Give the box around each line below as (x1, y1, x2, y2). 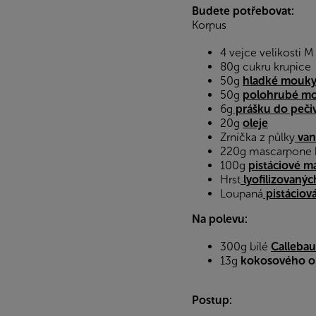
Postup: (192, 293, 232, 308)
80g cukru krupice (220, 60, 311, 74)
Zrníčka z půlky (220, 130, 295, 145)
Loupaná (220, 187, 263, 201)
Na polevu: (192, 212, 248, 226)
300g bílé (220, 240, 271, 254)
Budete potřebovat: (192, 4, 294, 18)
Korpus (192, 18, 226, 32)
